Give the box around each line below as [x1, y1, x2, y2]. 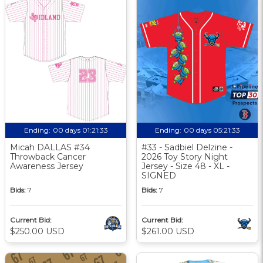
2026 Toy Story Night [141, 151, 228, 162]
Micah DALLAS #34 [10, 141, 90, 153]
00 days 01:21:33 [52, 125, 108, 134]
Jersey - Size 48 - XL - [141, 160, 230, 171]
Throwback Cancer [10, 151, 86, 162]
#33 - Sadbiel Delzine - [141, 141, 232, 153]
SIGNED [141, 170, 176, 181]
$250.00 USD [10, 225, 65, 237]
